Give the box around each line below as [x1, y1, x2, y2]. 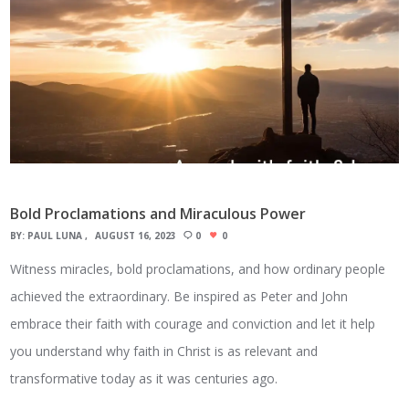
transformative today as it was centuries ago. [10, 369, 278, 387]
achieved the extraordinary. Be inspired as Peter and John [10, 287, 349, 305]
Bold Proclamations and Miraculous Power [10, 204, 307, 225]
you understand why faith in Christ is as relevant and [10, 341, 319, 360]
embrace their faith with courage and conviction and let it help [10, 314, 376, 332]
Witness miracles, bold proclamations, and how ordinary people [10, 259, 386, 278]
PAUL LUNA [27, 228, 83, 242]
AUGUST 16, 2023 [95, 228, 177, 242]
